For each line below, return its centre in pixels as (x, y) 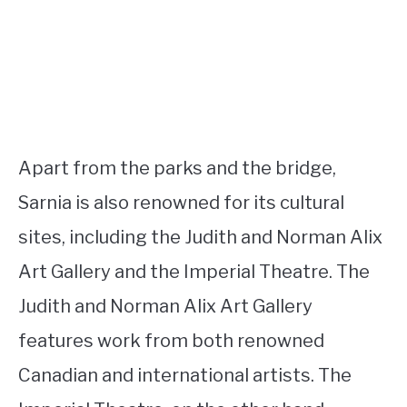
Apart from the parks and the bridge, (177, 168)
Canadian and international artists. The (185, 375)
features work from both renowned (171, 340)
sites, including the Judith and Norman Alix (200, 237)
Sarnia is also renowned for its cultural (181, 202)
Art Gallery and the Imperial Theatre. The (194, 271)
